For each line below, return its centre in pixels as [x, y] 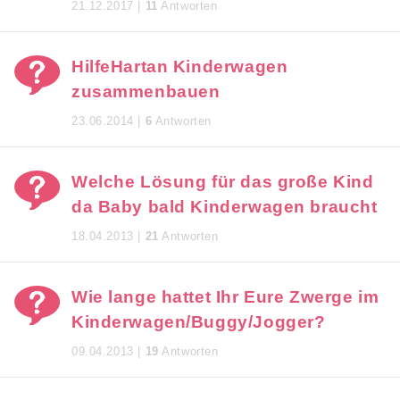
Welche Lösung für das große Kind [223, 182]
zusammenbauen [146, 92]
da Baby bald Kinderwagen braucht [225, 207]
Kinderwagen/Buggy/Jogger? [199, 322]
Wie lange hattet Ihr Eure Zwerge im [225, 297]
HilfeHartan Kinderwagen [180, 67]
